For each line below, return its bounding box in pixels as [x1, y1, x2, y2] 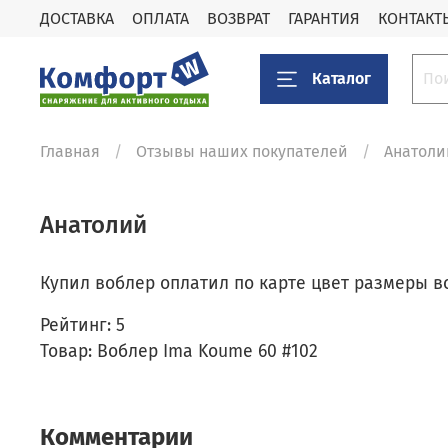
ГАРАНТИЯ [288, 8, 360, 28]
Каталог [312, 68, 371, 88]
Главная [40, 142, 100, 162]
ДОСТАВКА [40, 8, 114, 28]
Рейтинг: [40, 315, 111, 337]
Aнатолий [40, 211, 147, 240]
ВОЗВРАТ [207, 8, 270, 28]
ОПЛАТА [132, 8, 189, 28]
